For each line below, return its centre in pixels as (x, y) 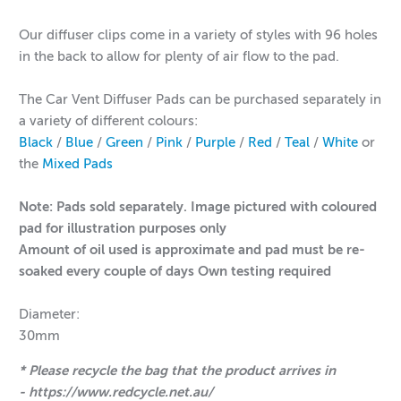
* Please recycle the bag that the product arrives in (178, 371)
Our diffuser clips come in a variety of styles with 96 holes (199, 35)
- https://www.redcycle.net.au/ (116, 392)
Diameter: (50, 314)
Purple (216, 142)
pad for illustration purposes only (123, 228)
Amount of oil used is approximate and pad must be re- (192, 250)
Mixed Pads (78, 164)
